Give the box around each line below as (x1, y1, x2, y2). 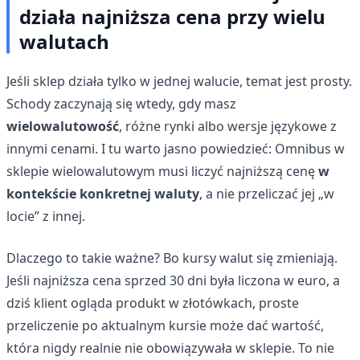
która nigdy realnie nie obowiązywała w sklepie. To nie (6, 338, 334, 357)
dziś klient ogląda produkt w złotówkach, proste (6, 293, 299, 312)
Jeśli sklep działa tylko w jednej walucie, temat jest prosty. (6, 72, 352, 90)
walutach (19, 27, 109, 55)
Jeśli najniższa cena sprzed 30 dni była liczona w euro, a (6, 271, 340, 289)
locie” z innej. (6, 207, 85, 225)
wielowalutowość (6, 117, 119, 135)
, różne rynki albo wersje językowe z (119, 117, 337, 135)
